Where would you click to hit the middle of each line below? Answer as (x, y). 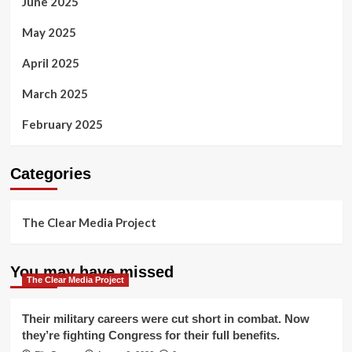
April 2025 (50, 62)
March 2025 (55, 93)
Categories (50, 173)
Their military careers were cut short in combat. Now (165, 318)
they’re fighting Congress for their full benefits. (150, 335)
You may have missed (92, 271)
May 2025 (49, 32)
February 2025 (62, 124)
